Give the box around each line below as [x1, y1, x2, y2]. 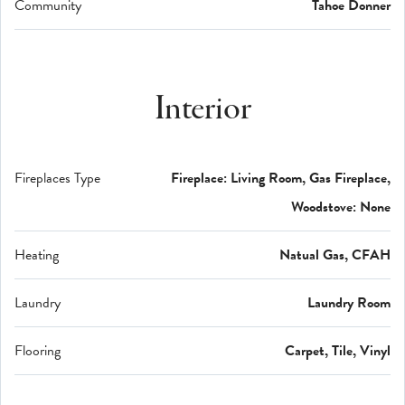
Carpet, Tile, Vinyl [285, 339, 391, 362]
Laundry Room [307, 291, 391, 314]
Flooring [14, 339, 61, 362]
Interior [154, 86, 251, 133]
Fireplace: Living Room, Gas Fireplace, [171, 166, 391, 189]
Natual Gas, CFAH [279, 243, 391, 266]
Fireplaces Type [14, 166, 100, 189]
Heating [14, 243, 59, 266]
